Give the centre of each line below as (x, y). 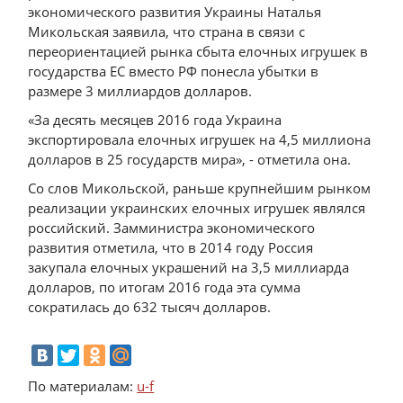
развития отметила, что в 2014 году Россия (171, 247)
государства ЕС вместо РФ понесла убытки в (174, 71)
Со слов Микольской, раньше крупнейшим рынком (200, 188)
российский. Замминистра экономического (172, 228)
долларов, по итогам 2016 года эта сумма (165, 287)
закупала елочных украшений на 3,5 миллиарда (189, 267)
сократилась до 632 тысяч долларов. (152, 307)
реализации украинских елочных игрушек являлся (197, 208)
